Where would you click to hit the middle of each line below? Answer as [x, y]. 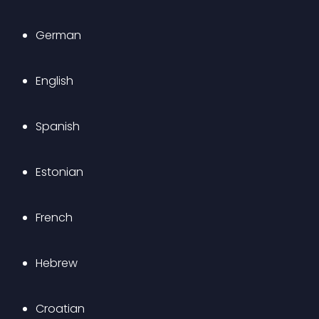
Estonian [59, 172]
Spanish [58, 126]
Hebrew [57, 263]
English [54, 81]
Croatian [60, 309]
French [54, 218]
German [58, 35]
